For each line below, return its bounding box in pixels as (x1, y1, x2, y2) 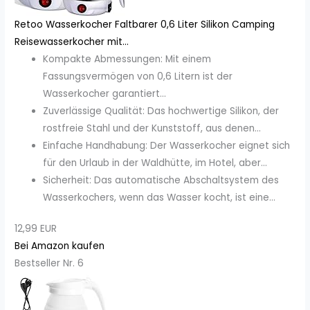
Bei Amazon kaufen (15, 239, 105, 253)
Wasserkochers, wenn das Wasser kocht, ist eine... (43, 190, 276, 204)
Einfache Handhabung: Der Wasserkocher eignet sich (43, 138, 291, 152)
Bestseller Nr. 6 (15, 257, 84, 271)
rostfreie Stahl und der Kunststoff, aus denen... (43, 121, 262, 135)
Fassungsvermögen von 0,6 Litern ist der (43, 69, 233, 83)
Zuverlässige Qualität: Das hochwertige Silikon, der (43, 104, 280, 118)
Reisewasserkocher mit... (15, 35, 129, 48)
